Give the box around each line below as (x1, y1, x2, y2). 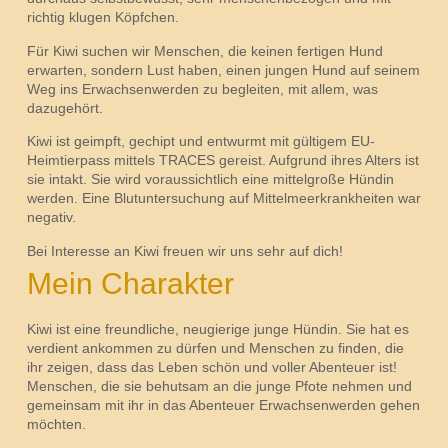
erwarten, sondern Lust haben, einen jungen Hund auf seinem (26, 61, 420, 78)
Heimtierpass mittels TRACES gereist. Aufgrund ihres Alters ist (26, 152, 419, 169)
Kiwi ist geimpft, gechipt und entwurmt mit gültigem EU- (26, 133, 375, 150)
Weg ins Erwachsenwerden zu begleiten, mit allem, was (26, 80, 378, 97)
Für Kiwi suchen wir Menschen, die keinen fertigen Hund (26, 42, 383, 59)
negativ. (26, 209, 76, 226)
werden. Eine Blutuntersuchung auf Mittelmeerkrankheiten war (26, 190, 421, 207)
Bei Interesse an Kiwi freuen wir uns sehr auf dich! (26, 242, 343, 259)
